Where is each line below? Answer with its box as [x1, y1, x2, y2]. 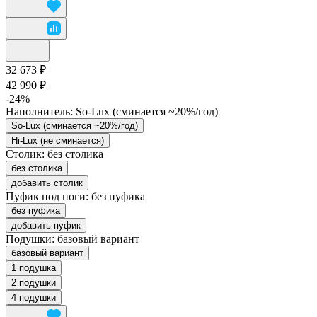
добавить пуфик [11, 219, 81, 231]
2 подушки [11, 277, 56, 288]
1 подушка [11, 262, 56, 273]
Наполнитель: [6, 105, 76, 117]
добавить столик [11, 177, 83, 188]
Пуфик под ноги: [6, 190, 91, 202]
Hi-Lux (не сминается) [11, 134, 104, 146]
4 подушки [11, 292, 56, 303]
